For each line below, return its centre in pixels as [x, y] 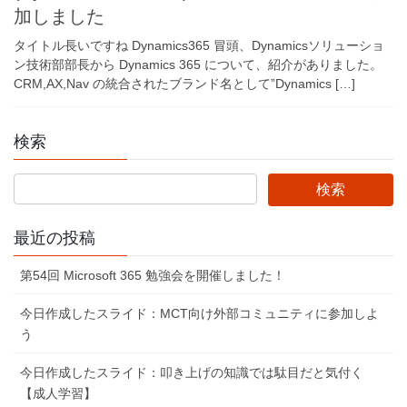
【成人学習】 [58, 394]
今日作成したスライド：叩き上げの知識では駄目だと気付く [192, 373]
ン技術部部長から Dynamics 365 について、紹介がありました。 [198, 65]
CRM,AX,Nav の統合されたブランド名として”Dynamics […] [184, 84]
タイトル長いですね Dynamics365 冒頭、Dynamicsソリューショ [199, 46]
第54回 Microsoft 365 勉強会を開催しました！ [153, 276]
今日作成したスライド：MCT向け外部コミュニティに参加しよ [199, 314]
